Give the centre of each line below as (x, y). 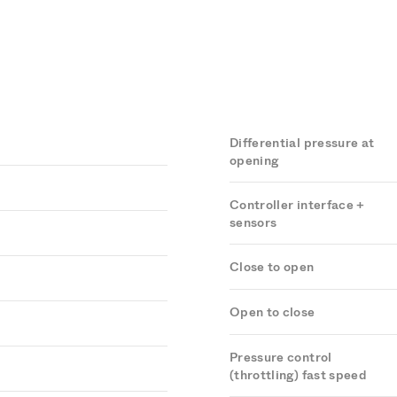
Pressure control (281, 358)
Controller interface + (297, 205)
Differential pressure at (302, 143)
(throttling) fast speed (299, 375)
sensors (253, 223)
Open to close (272, 312)
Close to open (272, 267)
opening (254, 161)
